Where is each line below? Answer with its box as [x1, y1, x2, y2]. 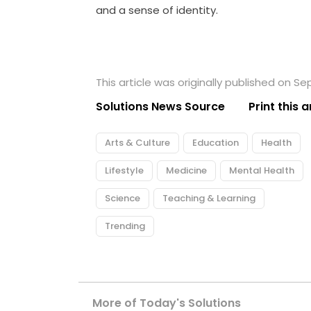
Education [192, 136, 239, 150]
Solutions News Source [96, 99, 226, 115]
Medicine [166, 164, 208, 178]
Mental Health [229, 164, 295, 178]
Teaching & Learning [162, 192, 256, 205]
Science [105, 192, 141, 205]
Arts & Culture [105, 136, 171, 150]
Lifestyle [105, 164, 144, 178]
